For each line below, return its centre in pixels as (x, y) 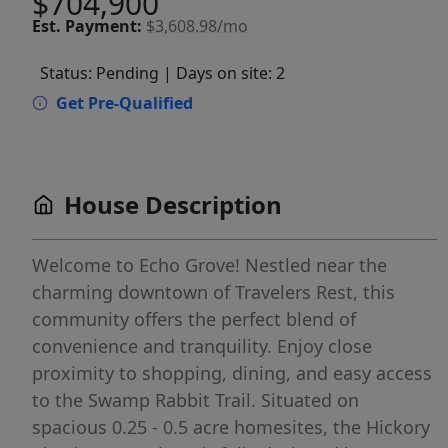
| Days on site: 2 (224, 73)
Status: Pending (99, 73)
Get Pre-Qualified (124, 103)
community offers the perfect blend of (194, 319)
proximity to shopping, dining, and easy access (232, 373)
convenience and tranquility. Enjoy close (202, 346)
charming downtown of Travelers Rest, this (213, 292)
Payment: (103, 25)
